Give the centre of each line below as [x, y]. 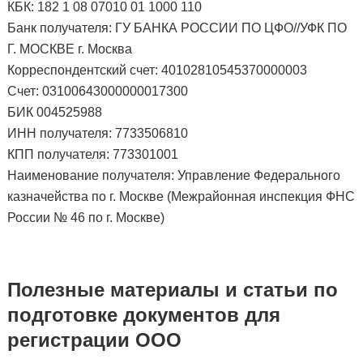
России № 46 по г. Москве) [85, 218]
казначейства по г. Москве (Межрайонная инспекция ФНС [181, 196]
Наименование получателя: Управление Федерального [173, 175]
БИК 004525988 [54, 112]
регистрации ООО [94, 340]
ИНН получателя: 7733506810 [97, 133]
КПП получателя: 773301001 [92, 154]
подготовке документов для [143, 315]
